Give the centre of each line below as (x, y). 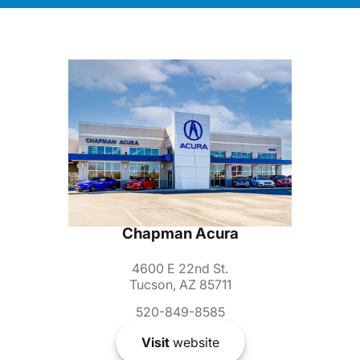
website (194, 343)
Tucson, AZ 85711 (180, 285)
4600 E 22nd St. (180, 269)
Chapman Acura (180, 234)
